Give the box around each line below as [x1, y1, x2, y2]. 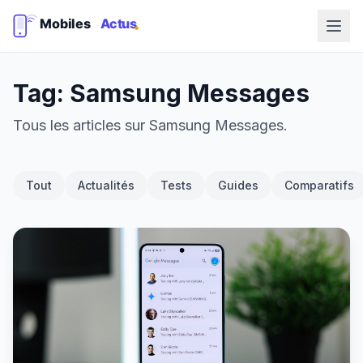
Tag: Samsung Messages [13, 79, 310, 108]
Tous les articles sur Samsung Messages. [13, 117, 288, 134]
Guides [218, 178, 258, 192]
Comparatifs [284, 178, 354, 192]
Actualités [78, 178, 135, 192]
